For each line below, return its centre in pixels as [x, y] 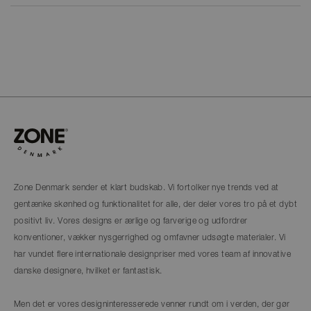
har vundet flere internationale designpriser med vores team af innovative [153, 254]
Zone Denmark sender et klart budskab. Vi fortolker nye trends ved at [146, 188]
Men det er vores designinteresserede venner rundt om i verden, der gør [152, 304]
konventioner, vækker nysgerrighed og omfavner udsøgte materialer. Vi [150, 238]
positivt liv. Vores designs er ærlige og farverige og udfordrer [131, 221]
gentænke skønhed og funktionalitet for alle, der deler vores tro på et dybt [156, 204]
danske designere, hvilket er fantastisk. [88, 271]
